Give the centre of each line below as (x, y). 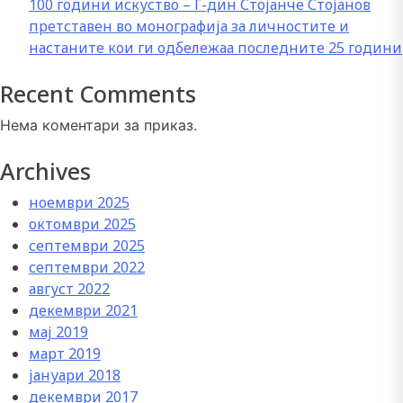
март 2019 (65, 354)
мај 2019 (58, 332)
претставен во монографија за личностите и (189, 27)
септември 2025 (87, 246)
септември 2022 (87, 268)
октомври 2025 (82, 224)
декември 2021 (83, 311)
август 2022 (69, 289)
